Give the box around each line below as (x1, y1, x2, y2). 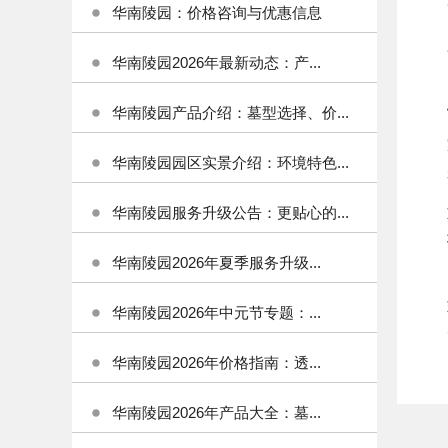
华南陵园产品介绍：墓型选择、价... (112, 104, 349, 121)
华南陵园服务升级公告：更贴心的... (112, 204, 349, 221)
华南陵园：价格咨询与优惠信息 (112, 4, 322, 21)
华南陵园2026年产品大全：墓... (112, 404, 321, 421)
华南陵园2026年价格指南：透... (112, 354, 321, 371)
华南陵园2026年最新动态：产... (112, 54, 321, 71)
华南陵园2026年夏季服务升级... (112, 254, 321, 271)
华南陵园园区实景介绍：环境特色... (112, 154, 349, 171)
